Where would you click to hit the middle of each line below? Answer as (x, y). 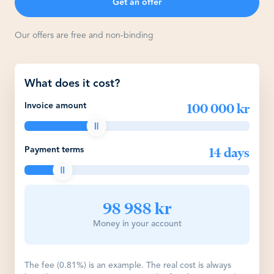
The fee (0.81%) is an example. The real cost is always (128, 265)
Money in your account (137, 224)
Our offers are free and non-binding (84, 35)
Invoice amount (55, 106)
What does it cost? (72, 84)
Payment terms (54, 150)
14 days (229, 153)
